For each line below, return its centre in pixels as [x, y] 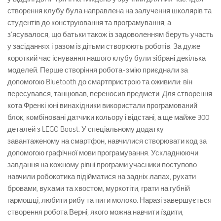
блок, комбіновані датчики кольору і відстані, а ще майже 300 [108, 117]
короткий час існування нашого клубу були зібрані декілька [107, 58]
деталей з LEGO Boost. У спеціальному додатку [86, 129]
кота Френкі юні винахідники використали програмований [102, 106]
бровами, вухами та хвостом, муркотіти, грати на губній [99, 188]
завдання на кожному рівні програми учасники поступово [102, 165]
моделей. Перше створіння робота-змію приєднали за [98, 70]
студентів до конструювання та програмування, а [89, 23]
